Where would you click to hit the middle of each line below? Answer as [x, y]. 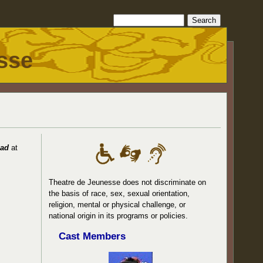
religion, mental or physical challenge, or [117, 205]
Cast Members [92, 236]
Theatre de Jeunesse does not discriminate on [128, 182]
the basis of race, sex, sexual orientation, [119, 193]
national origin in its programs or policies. [119, 216]
